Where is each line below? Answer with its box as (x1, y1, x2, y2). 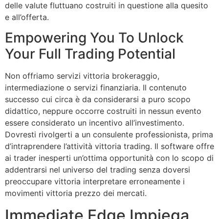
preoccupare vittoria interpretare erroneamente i (5, 176, 185, 187)
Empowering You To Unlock (5, 29, 184, 46)
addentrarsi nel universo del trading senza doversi (5, 165, 190, 175)
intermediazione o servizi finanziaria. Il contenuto (5, 83, 187, 93)
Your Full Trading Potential (5, 45, 175, 63)
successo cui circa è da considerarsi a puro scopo (5, 94, 191, 105)
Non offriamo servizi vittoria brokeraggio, (5, 71, 159, 81)
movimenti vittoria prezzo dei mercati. (5, 188, 147, 198)
